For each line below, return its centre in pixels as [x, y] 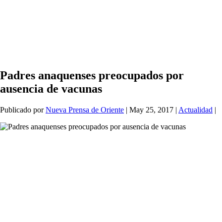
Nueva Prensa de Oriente [85, 110]
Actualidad [195, 110]
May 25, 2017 [151, 110]
